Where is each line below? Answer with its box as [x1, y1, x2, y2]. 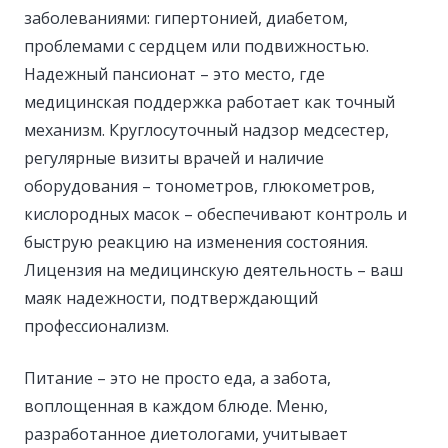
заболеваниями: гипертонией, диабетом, [24, 6, 348, 29]
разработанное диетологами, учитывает [24, 422, 348, 445]
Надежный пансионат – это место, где [24, 62, 325, 85]
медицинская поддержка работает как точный [24, 90, 395, 113]
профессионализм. [24, 314, 169, 337]
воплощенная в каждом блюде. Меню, [24, 394, 328, 417]
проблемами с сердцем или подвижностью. [24, 34, 369, 57]
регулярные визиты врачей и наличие [24, 146, 324, 169]
